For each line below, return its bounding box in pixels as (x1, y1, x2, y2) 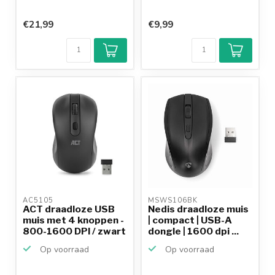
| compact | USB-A (148, 214, 232, 226)
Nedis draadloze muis (148, 203, 249, 215)
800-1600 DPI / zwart (23, 225, 126, 237)
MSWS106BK (148, 195, 200, 205)
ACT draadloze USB (23, 203, 115, 215)
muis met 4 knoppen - (23, 214, 124, 226)
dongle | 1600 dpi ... (148, 225, 239, 237)
